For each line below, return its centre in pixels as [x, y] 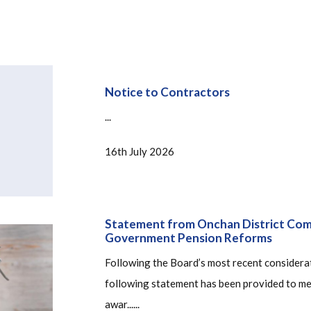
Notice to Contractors [167, 92]
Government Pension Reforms [188, 237]
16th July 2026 [139, 152]
